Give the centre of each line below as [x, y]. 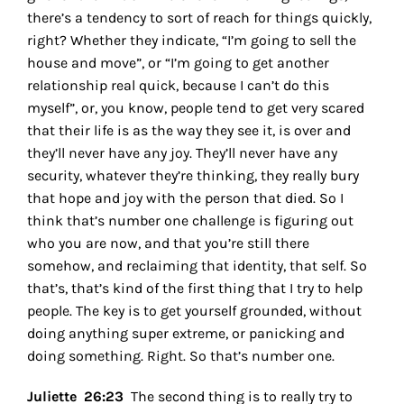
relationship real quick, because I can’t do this [178, 86]
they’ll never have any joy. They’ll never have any [182, 153]
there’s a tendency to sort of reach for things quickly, [199, 18]
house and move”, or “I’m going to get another [178, 63]
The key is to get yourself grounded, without [218, 311]
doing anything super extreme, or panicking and [185, 334]
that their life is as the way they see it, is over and [188, 131]
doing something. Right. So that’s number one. [182, 356]
